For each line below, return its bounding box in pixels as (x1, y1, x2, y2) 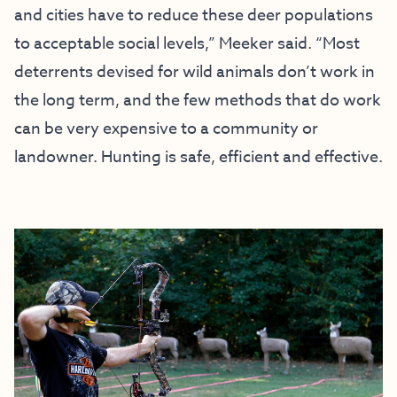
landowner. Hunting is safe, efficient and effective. (14, 144, 383, 169)
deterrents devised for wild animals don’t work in (14, 59, 375, 84)
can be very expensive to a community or (14, 116, 318, 141)
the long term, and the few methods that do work (14, 88, 381, 113)
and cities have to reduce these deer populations (14, 3, 373, 27)
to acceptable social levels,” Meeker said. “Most (14, 31, 360, 56)
